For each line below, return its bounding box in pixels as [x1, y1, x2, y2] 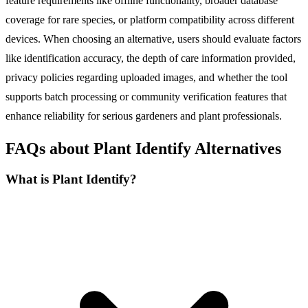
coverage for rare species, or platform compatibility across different [5, 14, 294, 26]
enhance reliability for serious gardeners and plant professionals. [5, 110, 282, 122]
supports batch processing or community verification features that [5, 91, 287, 103]
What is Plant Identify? [5, 171, 137, 186]
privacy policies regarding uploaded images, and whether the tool [5, 71, 287, 84]
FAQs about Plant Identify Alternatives [5, 139, 281, 157]
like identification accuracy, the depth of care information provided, [5, 52, 296, 65]
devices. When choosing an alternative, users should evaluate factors [5, 33, 301, 45]
